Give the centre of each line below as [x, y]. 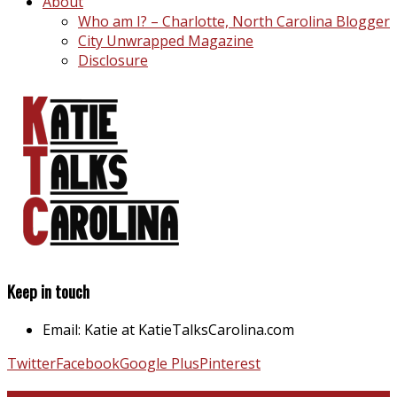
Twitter [31, 364]
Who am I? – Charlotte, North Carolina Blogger [234, 21]
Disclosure [113, 60]
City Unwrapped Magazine [166, 40]
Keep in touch [48, 292]
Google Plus [160, 364]
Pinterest [230, 364]
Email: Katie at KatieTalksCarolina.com [168, 330]
